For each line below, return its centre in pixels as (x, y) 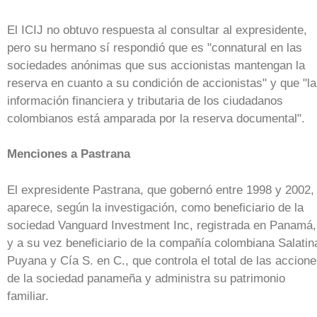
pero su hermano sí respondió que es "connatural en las (155, 47)
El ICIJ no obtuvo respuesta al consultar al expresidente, (157, 30)
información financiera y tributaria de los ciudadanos (145, 100)
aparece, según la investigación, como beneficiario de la (155, 207)
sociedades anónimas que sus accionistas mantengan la (156, 65)
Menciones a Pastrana (69, 154)
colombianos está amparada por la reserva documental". (156, 118)
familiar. (28, 296)
